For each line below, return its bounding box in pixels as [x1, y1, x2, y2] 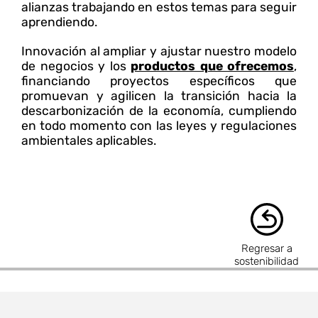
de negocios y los [21, 59, 131, 74]
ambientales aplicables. [21, 133, 156, 148]
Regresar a [241, 241, 292, 255]
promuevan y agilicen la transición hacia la [21, 89, 297, 104]
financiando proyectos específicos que [21, 74, 297, 89]
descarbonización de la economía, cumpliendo [21, 104, 297, 119]
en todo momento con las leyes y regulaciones [21, 119, 297, 133]
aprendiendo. [21, 15, 97, 30]
